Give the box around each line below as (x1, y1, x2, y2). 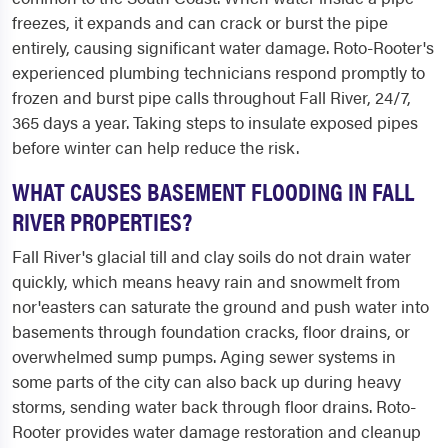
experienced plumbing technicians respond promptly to (12, 60, 425, 85)
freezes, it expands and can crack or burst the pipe (12, 10, 388, 35)
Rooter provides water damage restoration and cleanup (12, 419, 421, 444)
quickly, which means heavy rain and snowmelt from (12, 269, 400, 294)
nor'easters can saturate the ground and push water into (12, 294, 429, 319)
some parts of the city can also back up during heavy (12, 369, 401, 394)
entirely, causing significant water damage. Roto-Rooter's (12, 35, 434, 60)
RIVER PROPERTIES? (12, 203, 192, 239)
